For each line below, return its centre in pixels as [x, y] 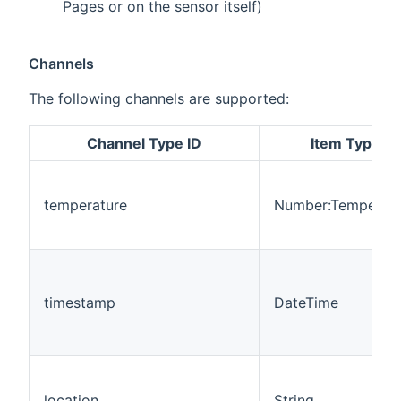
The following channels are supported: [159, 99]
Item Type [345, 144]
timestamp [80, 303]
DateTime [306, 303]
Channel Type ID [144, 144]
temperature [85, 205]
